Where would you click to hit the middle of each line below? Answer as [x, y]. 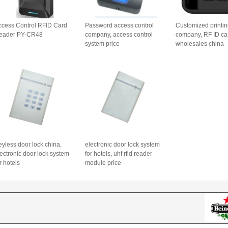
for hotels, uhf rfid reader [119, 154]
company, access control [119, 35]
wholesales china [200, 44]
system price [102, 44]
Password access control [119, 25]
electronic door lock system [122, 145]
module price [103, 163]
